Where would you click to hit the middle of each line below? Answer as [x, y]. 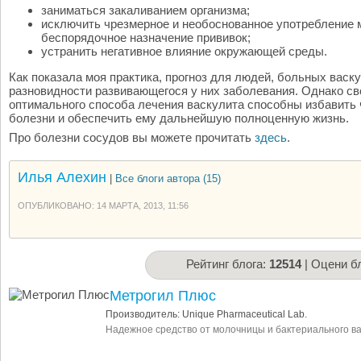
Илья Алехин [62, 177]
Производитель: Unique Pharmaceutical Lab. [206, 314]
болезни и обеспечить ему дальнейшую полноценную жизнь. [179, 118]
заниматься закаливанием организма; [145, 10]
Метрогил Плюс [163, 296]
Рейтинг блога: [228, 264]
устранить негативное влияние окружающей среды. [184, 51]
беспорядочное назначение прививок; [146, 37]
